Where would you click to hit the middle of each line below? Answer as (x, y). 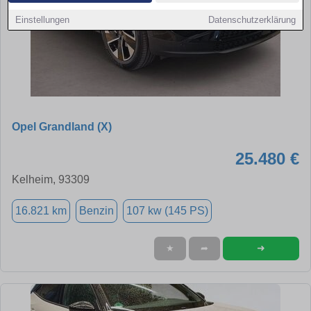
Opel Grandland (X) (62, 126)
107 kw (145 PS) (167, 210)
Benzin (96, 210)
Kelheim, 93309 (51, 179)
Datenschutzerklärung (252, 20)
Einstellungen (43, 20)
